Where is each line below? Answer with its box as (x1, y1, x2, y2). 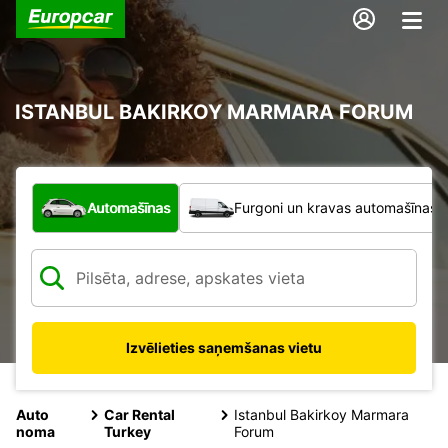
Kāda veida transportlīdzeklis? (31, 182, 267, 203)
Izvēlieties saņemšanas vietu (126, 338, 322, 356)
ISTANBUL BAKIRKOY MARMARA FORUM (15, 99, 413, 124)
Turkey (103, 422, 151, 440)
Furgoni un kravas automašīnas (234, 198, 437, 216)
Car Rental (103, 405, 175, 423)
